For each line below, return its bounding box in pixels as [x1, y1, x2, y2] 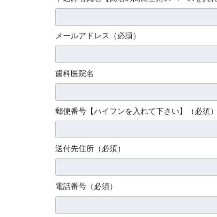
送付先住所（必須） [55, 143, 125, 154]
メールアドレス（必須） [55, 31, 140, 41]
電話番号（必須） [55, 181, 117, 191]
